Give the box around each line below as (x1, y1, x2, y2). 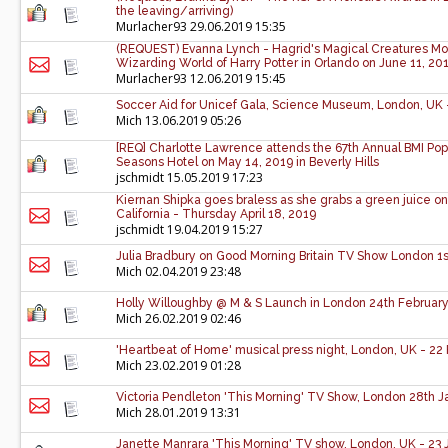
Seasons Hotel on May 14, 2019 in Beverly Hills (116, 155, 379, 169)
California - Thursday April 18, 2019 (116, 207, 316, 221)
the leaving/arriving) (116, 4, 233, 18)
